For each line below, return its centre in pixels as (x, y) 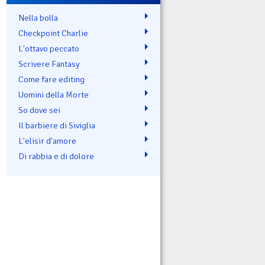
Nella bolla (38, 17)
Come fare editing (51, 79)
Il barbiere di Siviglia (57, 125)
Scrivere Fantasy (49, 64)
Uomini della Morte (54, 94)
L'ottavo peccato (49, 48)
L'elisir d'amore (47, 140)
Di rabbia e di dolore (56, 156)
